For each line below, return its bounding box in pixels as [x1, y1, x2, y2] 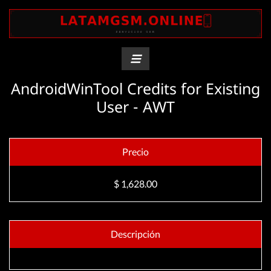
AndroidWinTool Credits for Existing [11, 78, 260, 99]
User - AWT [96, 96, 175, 117]
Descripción [111, 228, 160, 240]
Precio [122, 146, 149, 157]
